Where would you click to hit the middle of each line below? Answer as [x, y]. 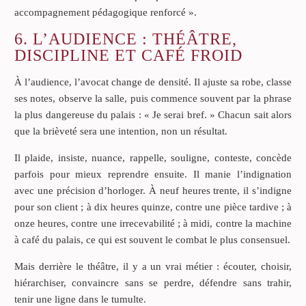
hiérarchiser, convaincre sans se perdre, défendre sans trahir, [153, 282]
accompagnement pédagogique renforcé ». [106, 12]
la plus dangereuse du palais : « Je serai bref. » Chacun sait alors [153, 114]
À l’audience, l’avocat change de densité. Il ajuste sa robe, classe [153, 82]
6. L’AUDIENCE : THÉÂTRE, [126, 39]
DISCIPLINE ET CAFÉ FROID [128, 55]
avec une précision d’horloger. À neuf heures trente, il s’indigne [153, 190]
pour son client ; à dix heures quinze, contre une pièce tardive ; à [153, 207]
